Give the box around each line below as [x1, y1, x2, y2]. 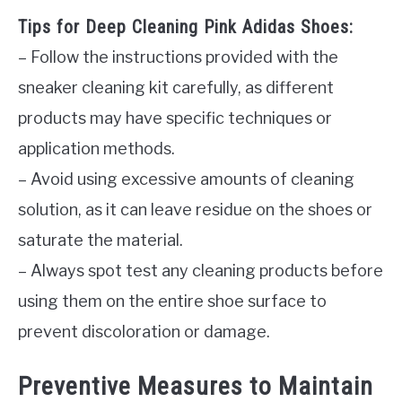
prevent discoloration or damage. [18, 321, 270, 341]
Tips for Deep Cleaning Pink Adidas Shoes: [18, 15, 354, 38]
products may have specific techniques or [18, 108, 332, 127]
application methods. [18, 138, 175, 158]
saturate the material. [18, 230, 183, 249]
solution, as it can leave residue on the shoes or [18, 199, 372, 219]
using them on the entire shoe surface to [18, 291, 327, 310]
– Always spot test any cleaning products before [18, 260, 383, 280]
